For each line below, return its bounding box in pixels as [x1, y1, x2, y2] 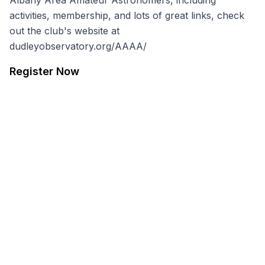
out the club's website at [9, 25, 119, 37]
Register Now [9, 65, 79, 77]
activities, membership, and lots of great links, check [9, 9, 244, 21]
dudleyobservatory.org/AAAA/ [9, 40, 147, 52]
